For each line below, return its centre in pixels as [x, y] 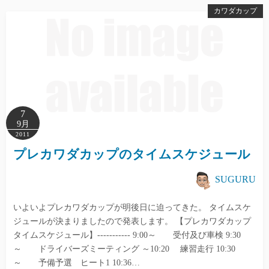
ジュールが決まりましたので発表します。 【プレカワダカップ [132, 221]
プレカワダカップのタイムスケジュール [132, 154]
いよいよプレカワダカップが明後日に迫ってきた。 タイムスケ [132, 207]
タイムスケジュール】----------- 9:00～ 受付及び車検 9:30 [127, 235]
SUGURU [235, 179]
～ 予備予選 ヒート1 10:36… [77, 263]
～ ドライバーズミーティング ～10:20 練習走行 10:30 [124, 249]
